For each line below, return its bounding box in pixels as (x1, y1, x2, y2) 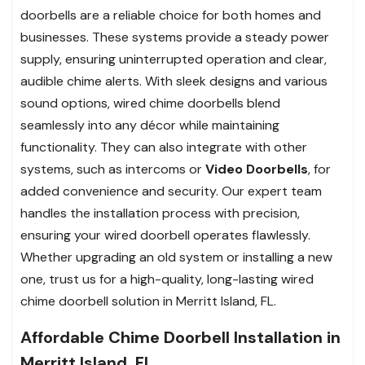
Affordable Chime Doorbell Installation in (20, 326, 341, 348)
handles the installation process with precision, (20, 204, 300, 222)
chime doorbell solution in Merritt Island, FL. (20, 292, 276, 310)
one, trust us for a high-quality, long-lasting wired (20, 270, 314, 288)
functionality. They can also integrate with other (20, 138, 307, 156)
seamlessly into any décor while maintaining (20, 116, 279, 134)
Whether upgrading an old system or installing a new (20, 248, 332, 266)
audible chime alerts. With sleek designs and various (20, 72, 328, 90)
